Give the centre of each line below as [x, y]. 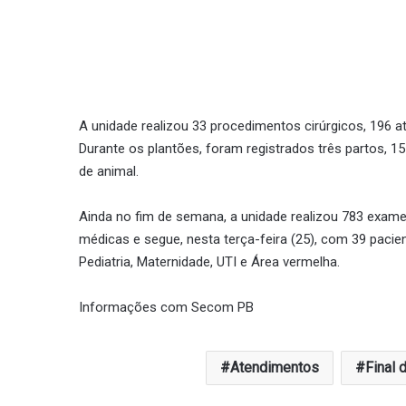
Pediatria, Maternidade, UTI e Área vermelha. [209, 262]
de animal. [109, 171]
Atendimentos [274, 367]
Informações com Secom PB [166, 307]
